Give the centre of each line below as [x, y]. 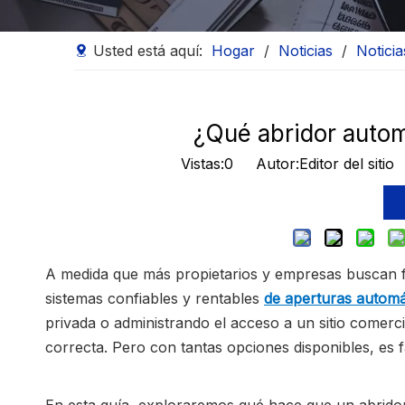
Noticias [306, 51]
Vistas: [202, 164]
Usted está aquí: [148, 51]
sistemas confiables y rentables [155, 298]
